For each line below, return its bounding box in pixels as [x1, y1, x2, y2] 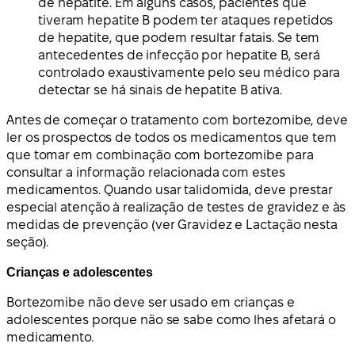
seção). [6, 235, 49, 249]
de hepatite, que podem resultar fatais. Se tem [38, 30, 320, 44]
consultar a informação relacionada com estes [6, 165, 285, 179]
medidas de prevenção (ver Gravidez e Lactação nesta [6, 217, 338, 231]
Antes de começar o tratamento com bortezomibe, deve [6, 113, 348, 127]
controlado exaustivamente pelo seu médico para [38, 65, 341, 79]
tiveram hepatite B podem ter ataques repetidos [38, 13, 334, 27]
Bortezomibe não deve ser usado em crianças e [6, 295, 295, 309]
